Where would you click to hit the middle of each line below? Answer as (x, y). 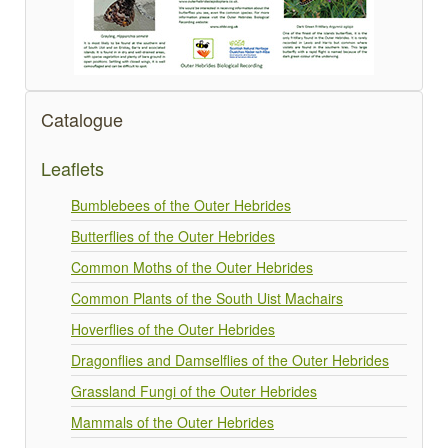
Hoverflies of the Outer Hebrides (173, 328)
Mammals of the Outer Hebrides (172, 421)
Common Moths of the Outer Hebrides (192, 266)
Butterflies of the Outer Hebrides (173, 235)
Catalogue (82, 118)
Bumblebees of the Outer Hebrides (181, 204)
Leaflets (72, 167)
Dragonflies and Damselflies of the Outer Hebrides (230, 359)
